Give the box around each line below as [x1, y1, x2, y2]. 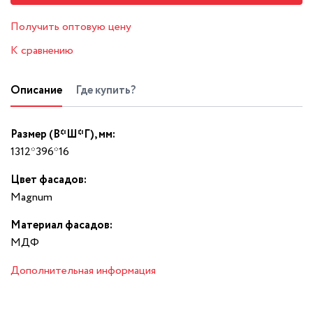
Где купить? [75, 82, 136, 99]
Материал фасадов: [10, 217, 112, 233]
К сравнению [10, 42, 73, 59]
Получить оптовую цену [10, 18, 131, 35]
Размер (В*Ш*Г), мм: [10, 126, 115, 143]
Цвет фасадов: [10, 171, 87, 188]
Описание [10, 82, 62, 99]
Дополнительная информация [10, 262, 156, 279]
